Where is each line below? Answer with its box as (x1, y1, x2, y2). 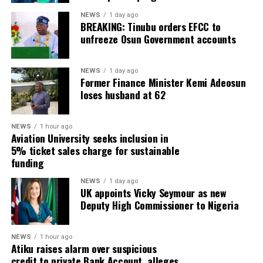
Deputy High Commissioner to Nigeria (80, 197, 239, 213)
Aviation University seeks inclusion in (11, 130, 168, 146)
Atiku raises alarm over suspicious (11, 241, 157, 257)
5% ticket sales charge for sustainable (11, 143, 180, 159)
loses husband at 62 (80, 87, 166, 103)
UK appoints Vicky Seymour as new (80, 185, 227, 201)
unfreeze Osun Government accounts (80, 31, 236, 47)
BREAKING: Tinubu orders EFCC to (80, 19, 221, 35)
